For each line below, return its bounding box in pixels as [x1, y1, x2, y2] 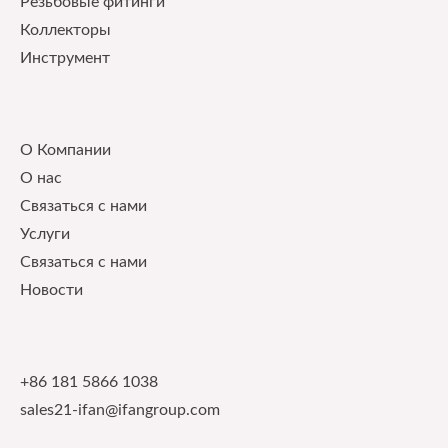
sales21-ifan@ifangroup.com [20, 403, 220, 418]
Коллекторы [20, 23, 111, 39]
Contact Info [20, 320, 141, 343]
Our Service [20, 88, 135, 111]
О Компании [20, 143, 111, 159]
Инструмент [20, 51, 110, 67]
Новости [20, 283, 83, 299]
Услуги [20, 227, 70, 243]
